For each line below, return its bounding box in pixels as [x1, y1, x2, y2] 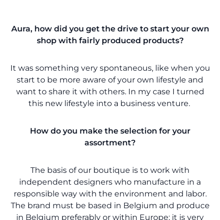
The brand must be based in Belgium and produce [10, 201, 210, 211]
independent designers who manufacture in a [19, 177, 201, 187]
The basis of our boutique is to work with [30, 165, 190, 175]
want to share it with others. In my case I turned [16, 87, 204, 97]
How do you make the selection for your [29, 126, 191, 136]
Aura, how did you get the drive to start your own [11, 24, 209, 34]
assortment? [84, 138, 136, 148]
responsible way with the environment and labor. [13, 189, 207, 199]
